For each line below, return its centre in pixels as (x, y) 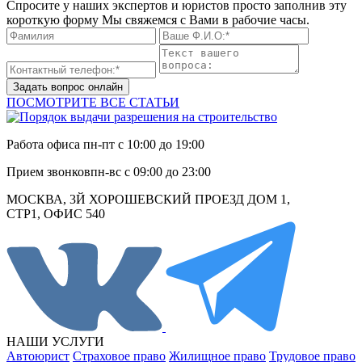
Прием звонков (48, 171)
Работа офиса (45, 144)
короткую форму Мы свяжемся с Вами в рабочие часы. (158, 19)
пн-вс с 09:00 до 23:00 (151, 171)
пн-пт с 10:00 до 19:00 (144, 144)
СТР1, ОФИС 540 (56, 213)
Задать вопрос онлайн (68, 86)
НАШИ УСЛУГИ (55, 341)
